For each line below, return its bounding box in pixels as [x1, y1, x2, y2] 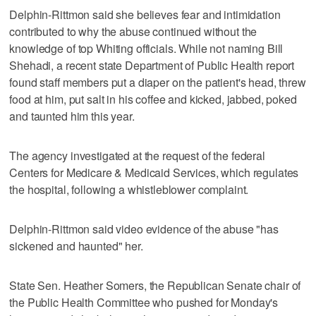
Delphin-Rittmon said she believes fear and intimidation [9, 6, 281, 23]
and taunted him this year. [9, 107, 135, 124]
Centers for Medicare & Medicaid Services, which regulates [9, 164, 299, 181]
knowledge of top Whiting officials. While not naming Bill [9, 39, 284, 56]
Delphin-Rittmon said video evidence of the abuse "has [9, 220, 279, 237]
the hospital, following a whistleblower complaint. [9, 181, 249, 197]
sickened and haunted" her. [9, 237, 143, 254]
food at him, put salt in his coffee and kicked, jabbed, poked [9, 90, 297, 107]
